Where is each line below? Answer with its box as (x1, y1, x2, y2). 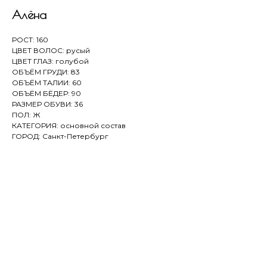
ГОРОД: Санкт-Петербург (12, 132, 108, 141)
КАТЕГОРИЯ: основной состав (12, 121, 126, 130)
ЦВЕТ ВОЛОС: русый (12, 46, 90, 55)
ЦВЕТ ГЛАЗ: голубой (12, 57, 89, 66)
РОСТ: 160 (12, 35, 48, 44)
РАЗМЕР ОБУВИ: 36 (12, 100, 83, 108)
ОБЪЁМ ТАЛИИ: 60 (12, 78, 82, 87)
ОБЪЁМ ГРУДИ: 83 (12, 67, 80, 76)
